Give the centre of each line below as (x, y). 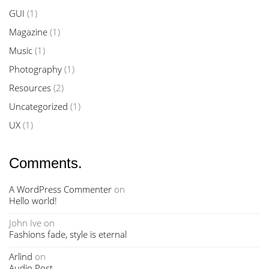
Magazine (28, 32)
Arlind (21, 256)
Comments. (46, 163)
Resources (30, 87)
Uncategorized (38, 106)
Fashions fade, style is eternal (68, 234)
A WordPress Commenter (60, 189)
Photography (35, 69)
